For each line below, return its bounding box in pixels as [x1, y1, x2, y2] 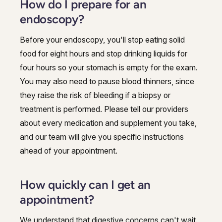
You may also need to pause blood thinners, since [20, 76, 194, 86]
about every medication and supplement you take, [20, 117, 197, 128]
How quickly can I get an [20, 177, 151, 192]
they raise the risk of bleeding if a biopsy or [20, 90, 170, 100]
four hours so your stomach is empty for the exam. [20, 62, 198, 72]
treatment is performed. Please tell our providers [20, 104, 188, 114]
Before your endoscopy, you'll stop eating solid [20, 34, 185, 45]
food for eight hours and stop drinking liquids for [20, 48, 187, 58]
